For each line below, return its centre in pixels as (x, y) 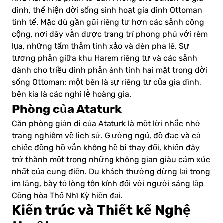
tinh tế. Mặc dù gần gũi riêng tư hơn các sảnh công (108, 23)
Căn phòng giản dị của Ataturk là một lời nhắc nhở (106, 124)
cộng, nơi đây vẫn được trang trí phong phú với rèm (110, 35)
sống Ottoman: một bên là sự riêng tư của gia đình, (107, 82)
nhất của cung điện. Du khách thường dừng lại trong (111, 172)
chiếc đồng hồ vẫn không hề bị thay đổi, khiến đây (106, 148)
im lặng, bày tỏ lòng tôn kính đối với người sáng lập (108, 184)
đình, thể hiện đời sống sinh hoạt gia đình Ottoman (107, 11)
